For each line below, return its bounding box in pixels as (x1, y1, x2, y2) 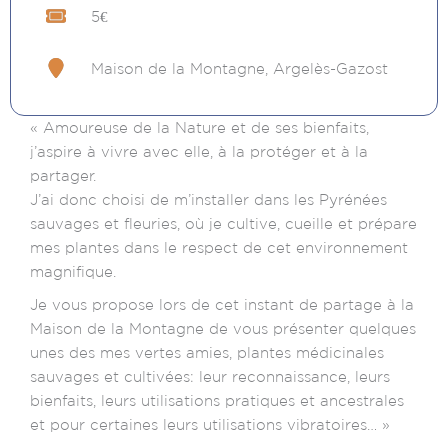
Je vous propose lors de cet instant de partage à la (30, 295, 414, 313)
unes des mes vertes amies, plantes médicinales (30, 343, 384, 361)
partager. (30, 167, 96, 185)
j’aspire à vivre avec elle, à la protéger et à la (30, 143, 368, 161)
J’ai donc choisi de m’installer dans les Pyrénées (30, 191, 387, 209)
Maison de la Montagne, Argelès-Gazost (91, 60, 388, 78)
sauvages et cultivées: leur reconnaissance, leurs (30, 367, 390, 385)
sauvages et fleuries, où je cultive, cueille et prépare (30, 215, 417, 233)
